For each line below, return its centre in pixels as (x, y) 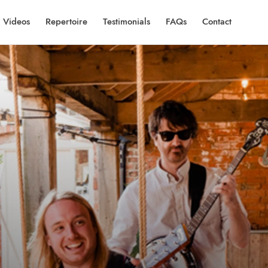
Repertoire (66, 22)
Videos (16, 22)
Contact (217, 22)
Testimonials (126, 22)
